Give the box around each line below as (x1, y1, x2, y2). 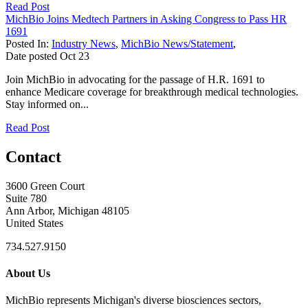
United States (5, 217, 63, 229)
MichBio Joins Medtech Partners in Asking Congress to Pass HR (5, 12, 287, 25)
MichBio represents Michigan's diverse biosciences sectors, (5, 294, 261, 307)
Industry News (52, 37, 115, 49)
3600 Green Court (5, 179, 85, 192)
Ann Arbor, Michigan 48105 (5, 204, 129, 217)
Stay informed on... (5, 98, 89, 110)
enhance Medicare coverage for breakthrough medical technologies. (5, 85, 298, 98)
